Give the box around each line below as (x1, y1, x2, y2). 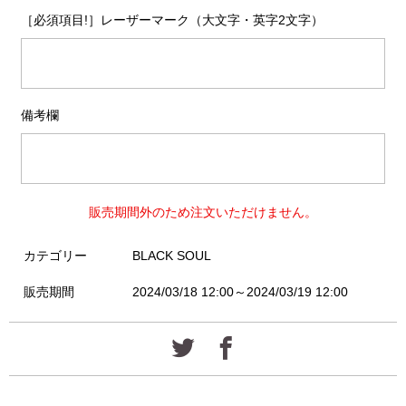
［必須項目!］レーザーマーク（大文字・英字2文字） (20, 13, 324, 27)
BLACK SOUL (132, 248, 211, 263)
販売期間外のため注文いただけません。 (89, 205, 317, 219)
